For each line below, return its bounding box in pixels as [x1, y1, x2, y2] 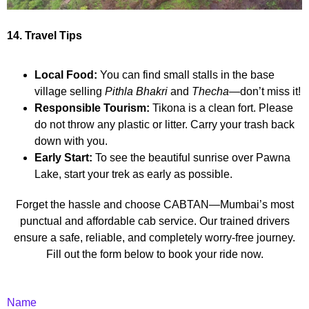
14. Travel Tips [7, 30, 82, 42]
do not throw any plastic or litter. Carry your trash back [34, 119, 295, 131]
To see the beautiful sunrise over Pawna [92, 152, 290, 164]
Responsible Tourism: [34, 102, 150, 114]
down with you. [34, 135, 108, 148]
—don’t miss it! [229, 86, 301, 98]
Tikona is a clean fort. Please [150, 102, 293, 114]
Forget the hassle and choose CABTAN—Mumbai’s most [15, 199, 294, 211]
